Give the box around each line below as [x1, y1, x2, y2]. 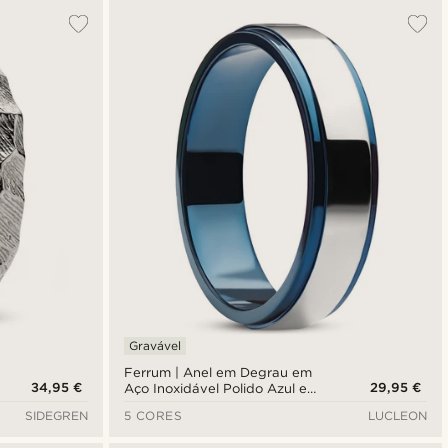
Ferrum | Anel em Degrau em [123, 365, 313, 381]
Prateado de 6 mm [123, 397, 245, 413]
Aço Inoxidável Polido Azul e [123, 381, 308, 397]
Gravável [128, 338, 181, 354]
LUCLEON [367, 408, 427, 424]
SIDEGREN [24, 408, 88, 424]
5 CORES [123, 408, 183, 424]
